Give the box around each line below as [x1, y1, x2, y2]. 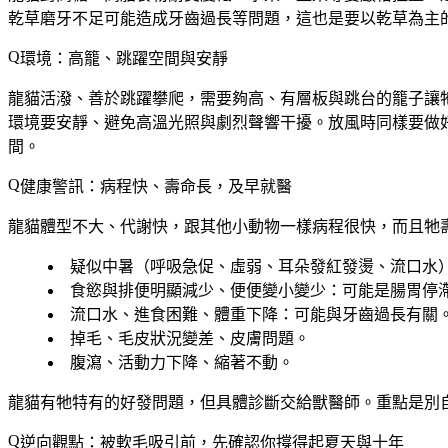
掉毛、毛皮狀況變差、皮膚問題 [70, 329, 294, 347]
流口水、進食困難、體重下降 [70, 305, 278, 323]
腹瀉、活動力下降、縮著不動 [70, 353, 278, 371]
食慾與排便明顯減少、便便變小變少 [70, 281, 326, 299]
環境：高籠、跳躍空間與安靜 [20, 49, 228, 67]
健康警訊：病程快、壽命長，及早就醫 [20, 177, 292, 195]
